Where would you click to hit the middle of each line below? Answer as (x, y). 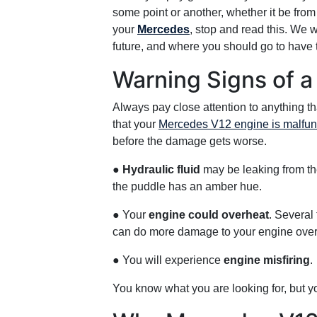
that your (136, 124)
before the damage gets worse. (190, 141)
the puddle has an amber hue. (187, 186)
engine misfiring (267, 260)
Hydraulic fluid (161, 169)
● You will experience (168, 260)
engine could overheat (209, 215)
